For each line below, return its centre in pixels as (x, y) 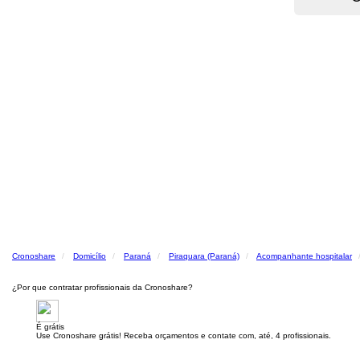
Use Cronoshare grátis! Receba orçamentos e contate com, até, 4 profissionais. (184, 335)
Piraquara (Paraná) (204, 256)
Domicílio (90, 256)
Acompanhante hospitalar (304, 256)
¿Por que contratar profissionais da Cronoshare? (102, 287)
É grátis (50, 327)
